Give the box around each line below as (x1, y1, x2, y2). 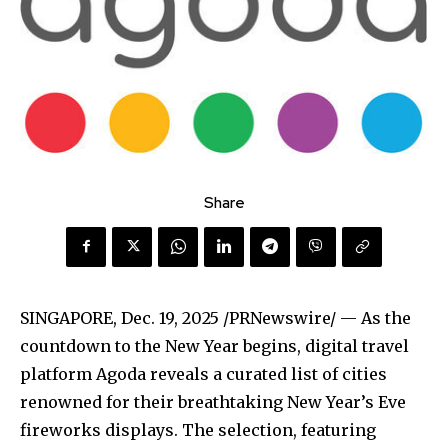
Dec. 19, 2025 (121, 307, 219, 328)
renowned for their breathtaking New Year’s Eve (20, 391, 406, 412)
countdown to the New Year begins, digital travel (20, 335, 409, 356)
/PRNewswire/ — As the (219, 307, 411, 328)
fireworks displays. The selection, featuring (20, 419, 376, 440)
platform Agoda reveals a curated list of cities (20, 363, 387, 384)
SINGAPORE (20, 307, 113, 328)
